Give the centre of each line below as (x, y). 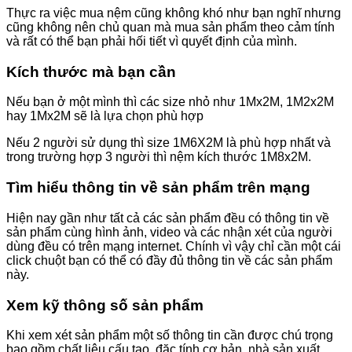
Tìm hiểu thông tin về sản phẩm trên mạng (158, 188)
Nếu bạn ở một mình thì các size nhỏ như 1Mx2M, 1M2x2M (170, 102)
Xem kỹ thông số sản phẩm (105, 305)
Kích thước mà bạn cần (91, 71)
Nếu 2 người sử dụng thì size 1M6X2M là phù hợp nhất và (169, 143)
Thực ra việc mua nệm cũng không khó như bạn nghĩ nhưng (174, 13)
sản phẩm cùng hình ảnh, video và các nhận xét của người (169, 232)
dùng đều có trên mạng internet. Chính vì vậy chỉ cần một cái (174, 246)
